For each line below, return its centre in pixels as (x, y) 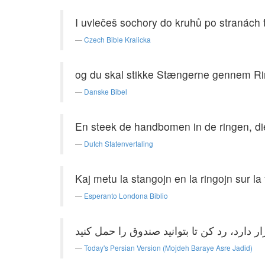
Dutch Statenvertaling (119, 143)
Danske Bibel (106, 91)
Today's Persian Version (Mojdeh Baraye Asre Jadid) (168, 248)
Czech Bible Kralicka (117, 39)
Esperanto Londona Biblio (126, 195)
